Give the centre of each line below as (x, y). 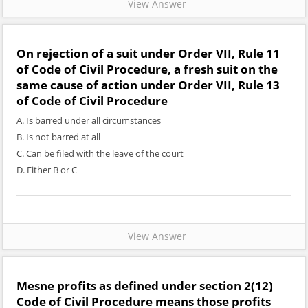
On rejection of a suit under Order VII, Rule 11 (148, 53)
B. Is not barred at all (58, 137)
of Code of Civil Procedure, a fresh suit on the (147, 69)
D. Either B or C (47, 170)
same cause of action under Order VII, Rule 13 (148, 85)
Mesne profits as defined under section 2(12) (145, 286)
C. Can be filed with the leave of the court (100, 153)
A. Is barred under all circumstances (89, 120)
